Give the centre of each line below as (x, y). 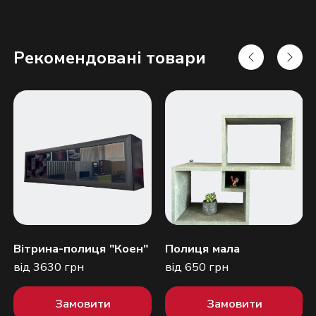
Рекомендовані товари (110, 57)
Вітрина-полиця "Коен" (81, 248)
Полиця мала (203, 248)
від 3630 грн (49, 267)
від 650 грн (197, 267)
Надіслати (158, 163)
